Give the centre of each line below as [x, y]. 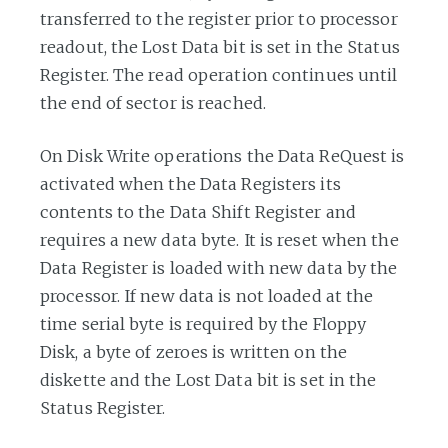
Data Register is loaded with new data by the [219, 267]
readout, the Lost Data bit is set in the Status [220, 46]
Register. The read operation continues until [219, 74]
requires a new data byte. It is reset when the [219, 239]
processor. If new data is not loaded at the [207, 295]
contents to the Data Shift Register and [198, 211]
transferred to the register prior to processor [219, 18]
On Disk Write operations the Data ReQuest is [222, 155]
